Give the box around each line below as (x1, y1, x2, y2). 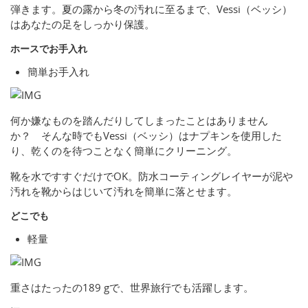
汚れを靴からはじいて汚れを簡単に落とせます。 (10, 184, 237, 198)
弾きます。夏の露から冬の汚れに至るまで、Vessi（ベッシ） (10, 1, 292, 16)
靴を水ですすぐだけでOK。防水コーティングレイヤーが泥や (10, 168, 293, 183)
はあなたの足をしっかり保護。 (10, 16, 155, 31)
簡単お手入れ (27, 64, 89, 78)
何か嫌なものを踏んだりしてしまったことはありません (10, 113, 268, 127)
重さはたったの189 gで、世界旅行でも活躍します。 (10, 280, 254, 294)
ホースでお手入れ (10, 41, 87, 55)
